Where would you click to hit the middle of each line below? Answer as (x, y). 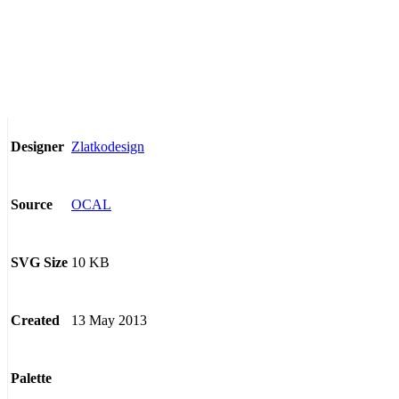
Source (32, 205)
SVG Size (39, 263)
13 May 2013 (109, 320)
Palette (31, 379)
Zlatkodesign (108, 146)
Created (35, 321)
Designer (37, 147)
